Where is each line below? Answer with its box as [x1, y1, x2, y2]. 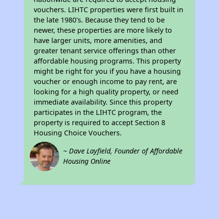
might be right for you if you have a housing [34, 66, 181, 76]
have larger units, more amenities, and [34, 36, 163, 45]
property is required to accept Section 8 [34, 118, 166, 127]
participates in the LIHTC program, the [34, 108, 162, 117]
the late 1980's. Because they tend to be [34, 15, 165, 24]
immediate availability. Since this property [34, 97, 173, 107]
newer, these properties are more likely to [34, 25, 173, 35]
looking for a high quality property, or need [34, 87, 179, 96]
